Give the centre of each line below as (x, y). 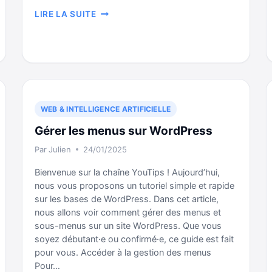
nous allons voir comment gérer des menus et (128, 212)
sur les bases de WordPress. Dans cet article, (127, 199)
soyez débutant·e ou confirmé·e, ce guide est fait (134, 239)
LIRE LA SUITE (66, 14)
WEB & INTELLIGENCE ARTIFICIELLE (106, 109)
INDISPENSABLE (131, 36)
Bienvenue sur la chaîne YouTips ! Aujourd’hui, (127, 172)
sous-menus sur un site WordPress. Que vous (128, 226)
